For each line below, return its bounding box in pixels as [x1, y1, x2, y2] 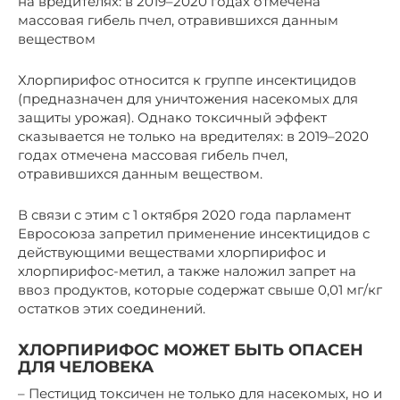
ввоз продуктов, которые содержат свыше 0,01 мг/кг [18, 280, 382, 298]
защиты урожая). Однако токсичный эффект [18, 108, 327, 126]
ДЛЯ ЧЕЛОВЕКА [18, 356, 154, 377]
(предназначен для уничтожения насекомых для [18, 89, 358, 107]
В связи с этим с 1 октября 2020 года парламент [18, 205, 351, 223]
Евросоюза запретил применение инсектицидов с [18, 224, 370, 242]
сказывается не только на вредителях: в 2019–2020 [18, 127, 369, 145]
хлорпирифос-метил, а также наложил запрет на [18, 262, 356, 279]
